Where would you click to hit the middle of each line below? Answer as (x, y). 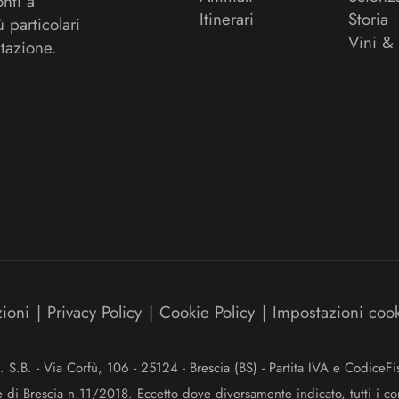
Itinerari (227, 19)
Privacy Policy (94, 312)
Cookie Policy (207, 312)
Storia (368, 19)
